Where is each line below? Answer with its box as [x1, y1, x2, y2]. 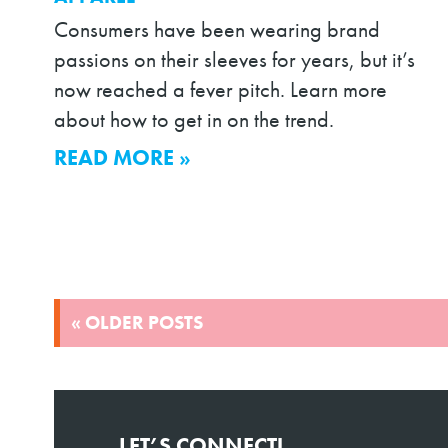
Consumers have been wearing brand [53, 16, 380, 45]
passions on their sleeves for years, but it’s [53, 46, 415, 75]
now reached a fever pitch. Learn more [53, 76, 387, 105]
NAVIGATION [52, 325, 220, 361]
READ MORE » [53, 144, 191, 173]
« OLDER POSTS [70, 309, 203, 335]
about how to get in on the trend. [53, 106, 334, 135]
